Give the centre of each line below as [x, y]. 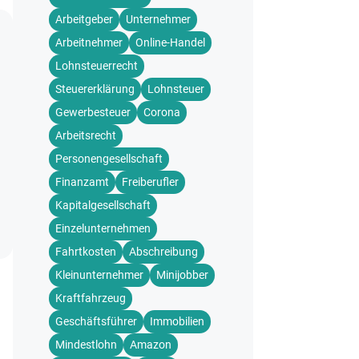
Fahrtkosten [86, 252]
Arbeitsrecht [86, 135]
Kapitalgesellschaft [103, 205]
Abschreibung [163, 252]
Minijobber [182, 275]
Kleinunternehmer [99, 275]
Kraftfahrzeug [91, 298]
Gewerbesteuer [93, 112]
